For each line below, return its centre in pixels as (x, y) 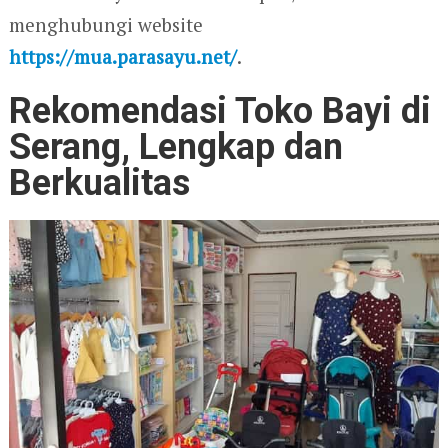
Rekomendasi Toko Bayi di (219, 111)
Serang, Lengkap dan (175, 147)
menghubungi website (105, 25)
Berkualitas (99, 183)
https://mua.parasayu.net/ (122, 57)
